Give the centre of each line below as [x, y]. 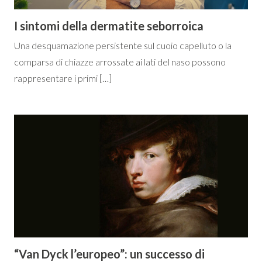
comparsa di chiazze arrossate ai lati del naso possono [120, 62]
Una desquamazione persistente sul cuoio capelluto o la [123, 46]
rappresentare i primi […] [63, 78]
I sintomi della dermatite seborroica [109, 26]
